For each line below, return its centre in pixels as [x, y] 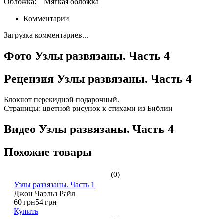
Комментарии [46, 19]
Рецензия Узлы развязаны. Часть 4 [98, 79]
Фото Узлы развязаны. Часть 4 [87, 56]
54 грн [46, 202]
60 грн [24, 202]
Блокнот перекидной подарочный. [62, 99]
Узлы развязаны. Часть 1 [54, 184]
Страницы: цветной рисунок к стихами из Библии [88, 108]
